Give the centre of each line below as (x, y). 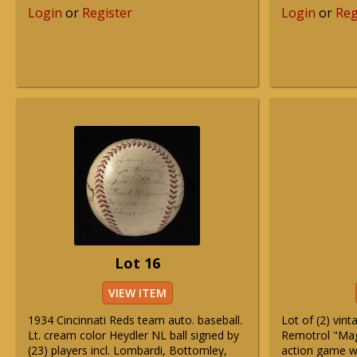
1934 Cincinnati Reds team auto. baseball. (135, 320)
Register (107, 13)
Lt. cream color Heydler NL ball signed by (133, 335)
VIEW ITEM (137, 293)
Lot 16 (137, 263)
